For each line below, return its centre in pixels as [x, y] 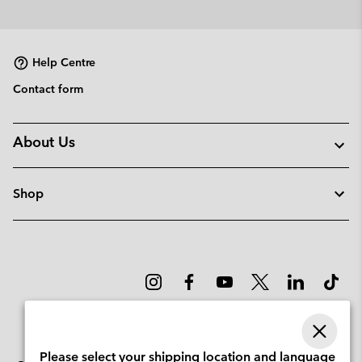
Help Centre [64, 63]
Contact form [48, 88]
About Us [44, 141]
